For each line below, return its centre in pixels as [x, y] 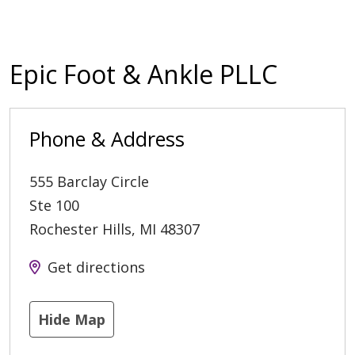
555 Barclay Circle [89, 182]
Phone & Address [107, 139]
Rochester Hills [80, 229]
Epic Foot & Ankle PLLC [143, 74]
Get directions [96, 267]
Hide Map [72, 320]
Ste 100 [54, 206]
